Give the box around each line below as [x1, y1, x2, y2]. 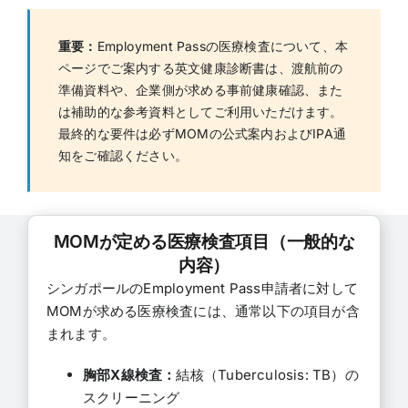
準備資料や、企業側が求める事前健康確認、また [57, 81, 343, 97]
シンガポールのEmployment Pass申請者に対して [46, 279, 359, 297]
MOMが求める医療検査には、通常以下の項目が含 [46, 301, 360, 320]
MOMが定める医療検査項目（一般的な [53, 229, 355, 252]
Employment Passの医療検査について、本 [97, 37, 349, 54]
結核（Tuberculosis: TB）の [176, 365, 359, 383]
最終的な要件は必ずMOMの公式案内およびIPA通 [57, 125, 347, 141]
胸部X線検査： [82, 365, 177, 383]
